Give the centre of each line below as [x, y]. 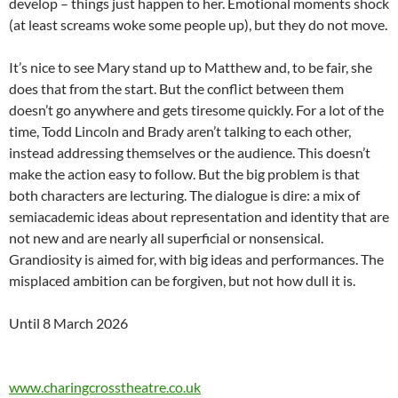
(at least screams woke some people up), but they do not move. [198, 25]
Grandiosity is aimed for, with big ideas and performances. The [196, 259]
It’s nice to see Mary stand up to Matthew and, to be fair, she [191, 68]
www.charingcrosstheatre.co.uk [105, 387]
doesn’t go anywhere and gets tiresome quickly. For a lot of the [196, 110]
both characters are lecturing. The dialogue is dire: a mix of [184, 195]
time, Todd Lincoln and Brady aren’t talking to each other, [180, 131]
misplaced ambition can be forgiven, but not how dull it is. [182, 281]
